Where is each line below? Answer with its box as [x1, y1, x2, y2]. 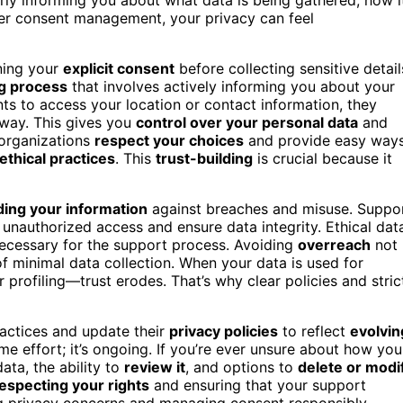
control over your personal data [136, 112, 358, 131]
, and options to [185, 357, 298, 376]
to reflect [278, 321, 350, 340]
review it [124, 357, 185, 376]
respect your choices [94, 130, 244, 149]
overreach [298, 235, 371, 254]
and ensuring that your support [149, 375, 366, 394]
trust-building [156, 148, 253, 167]
